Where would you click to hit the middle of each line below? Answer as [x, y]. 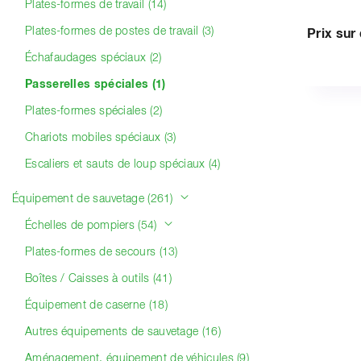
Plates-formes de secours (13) [102, 252]
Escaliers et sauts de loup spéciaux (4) [123, 164]
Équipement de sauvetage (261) [94, 199]
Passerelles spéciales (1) [95, 85]
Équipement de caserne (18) [96, 305]
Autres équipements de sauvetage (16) [123, 332]
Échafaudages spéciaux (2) [93, 58]
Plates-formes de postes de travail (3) [120, 31]
